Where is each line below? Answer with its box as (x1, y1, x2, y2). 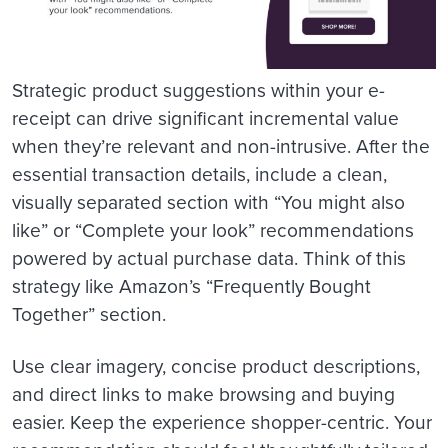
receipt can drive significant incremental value (12, 103, 399, 133)
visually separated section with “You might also (12, 187, 405, 217)
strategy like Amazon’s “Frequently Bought (12, 271, 371, 301)
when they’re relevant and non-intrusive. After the (12, 131, 430, 161)
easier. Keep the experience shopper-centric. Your (12, 407, 432, 437)
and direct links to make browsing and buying (12, 379, 395, 409)
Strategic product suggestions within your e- (12, 75, 385, 105)
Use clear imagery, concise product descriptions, (12, 351, 420, 381)
